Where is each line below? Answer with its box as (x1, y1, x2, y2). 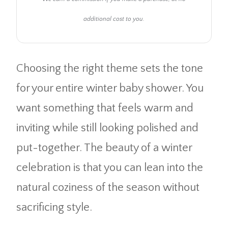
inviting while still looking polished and (16, 122, 198, 135)
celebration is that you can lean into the (16, 161, 203, 175)
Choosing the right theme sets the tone (16, 62, 203, 75)
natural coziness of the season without (16, 181, 199, 194)
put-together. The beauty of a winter (16, 141, 192, 155)
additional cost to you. (83, 16, 145, 23)
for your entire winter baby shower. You (16, 82, 204, 95)
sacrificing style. (16, 201, 92, 214)
